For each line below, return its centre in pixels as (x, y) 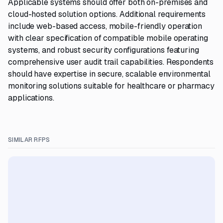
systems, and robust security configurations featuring (104, 50)
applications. (31, 98)
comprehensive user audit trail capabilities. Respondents (111, 62)
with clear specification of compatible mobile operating (108, 38)
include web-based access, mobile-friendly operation (105, 26)
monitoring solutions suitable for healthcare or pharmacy (111, 86)
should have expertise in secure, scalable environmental (109, 74)
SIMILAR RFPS (29, 140)
